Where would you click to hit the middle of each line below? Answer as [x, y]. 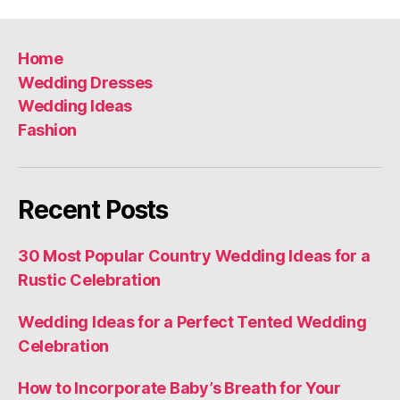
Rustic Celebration [90, 279]
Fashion [47, 129]
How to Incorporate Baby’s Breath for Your [179, 387]
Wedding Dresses [85, 82]
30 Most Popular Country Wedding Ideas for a [194, 255]
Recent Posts [93, 209]
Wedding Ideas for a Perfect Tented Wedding [192, 321]
